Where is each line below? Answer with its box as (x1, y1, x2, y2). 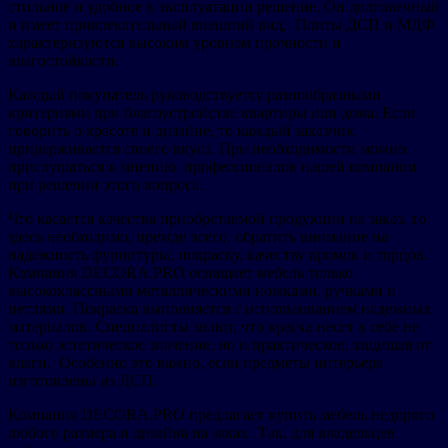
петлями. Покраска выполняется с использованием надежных (8, 299, 431, 317)
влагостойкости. (8, 51, 119, 69)
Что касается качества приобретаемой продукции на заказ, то (8, 209, 426, 227)
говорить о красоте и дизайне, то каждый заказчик (8, 121, 354, 139)
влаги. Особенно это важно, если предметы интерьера (8, 353, 383, 371)
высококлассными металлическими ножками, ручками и (8, 281, 396, 299)
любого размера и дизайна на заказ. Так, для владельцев (8, 423, 395, 441)
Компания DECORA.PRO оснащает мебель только (8, 263, 353, 281)
